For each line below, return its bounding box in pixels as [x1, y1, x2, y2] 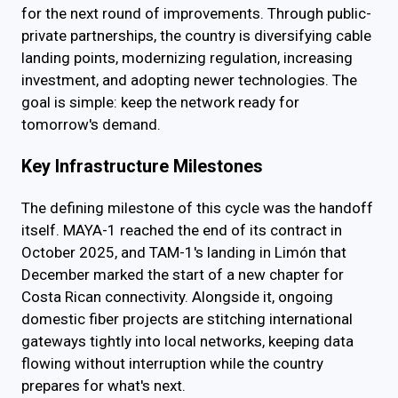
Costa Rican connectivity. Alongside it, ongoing [21, 288, 333, 306]
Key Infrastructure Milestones [21, 156, 263, 178]
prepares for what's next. [21, 377, 186, 395]
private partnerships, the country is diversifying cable [21, 27, 371, 45]
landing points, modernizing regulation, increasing [21, 49, 353, 68]
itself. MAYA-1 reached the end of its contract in [21, 221, 342, 240]
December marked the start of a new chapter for [21, 266, 344, 284]
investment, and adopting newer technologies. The [21, 71, 357, 90]
